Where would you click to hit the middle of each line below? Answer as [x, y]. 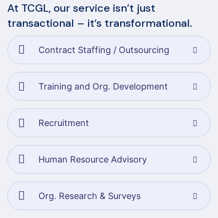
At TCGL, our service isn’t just [81, 8]
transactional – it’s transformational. [100, 23]
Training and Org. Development [103, 86]
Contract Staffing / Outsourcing [104, 50]
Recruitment [64, 123]
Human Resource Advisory [93, 159]
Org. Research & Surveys [90, 196]
